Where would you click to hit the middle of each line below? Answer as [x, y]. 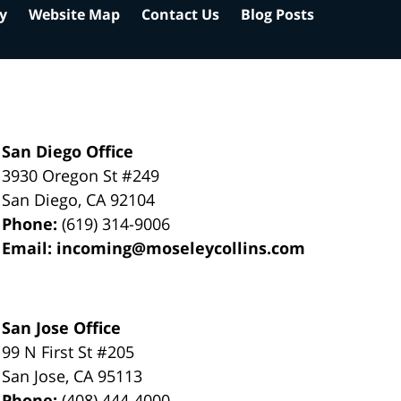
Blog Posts [277, 14]
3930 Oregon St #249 [81, 175]
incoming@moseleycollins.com [181, 247]
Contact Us [180, 14]
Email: [30, 247]
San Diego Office [68, 151]
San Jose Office [62, 327]
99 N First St [50, 351]
